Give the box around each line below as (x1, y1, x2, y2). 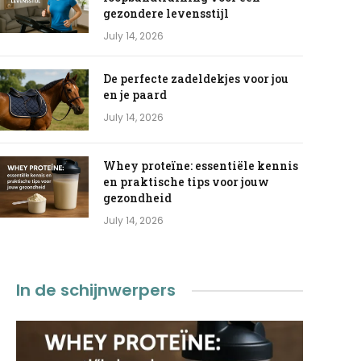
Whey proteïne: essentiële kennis (102, 158, 298, 174)
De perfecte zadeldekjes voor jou (102, 71, 288, 87)
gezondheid (102, 190, 172, 206)
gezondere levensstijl (102, 6, 229, 22)
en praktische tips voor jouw (102, 174, 269, 190)
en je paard (102, 87, 167, 103)
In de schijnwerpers (16, 279, 176, 302)
